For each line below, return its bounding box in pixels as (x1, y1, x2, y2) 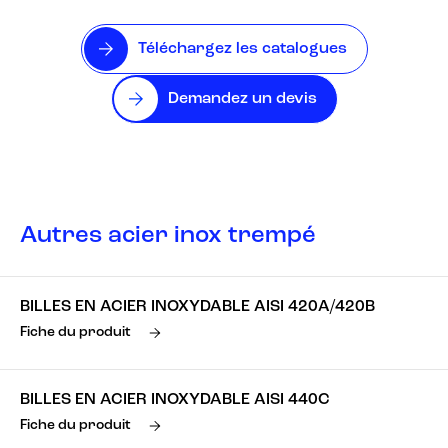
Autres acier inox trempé (20, 224, 316, 248)
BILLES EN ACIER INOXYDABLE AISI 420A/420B (20, 299, 375, 315)
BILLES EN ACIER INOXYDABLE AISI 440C (20, 392, 330, 408)
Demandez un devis (167, 91, 317, 107)
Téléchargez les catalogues (137, 41, 347, 57)
